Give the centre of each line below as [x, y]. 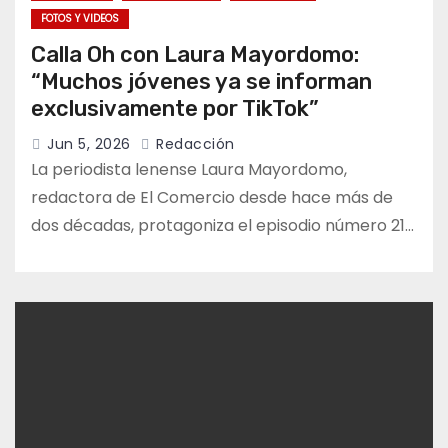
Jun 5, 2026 [89, 144]
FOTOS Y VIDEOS [80, 19]
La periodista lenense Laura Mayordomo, [189, 170]
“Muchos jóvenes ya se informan [201, 82]
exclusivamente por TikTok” [175, 109]
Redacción [193, 144]
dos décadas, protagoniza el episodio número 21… [222, 226]
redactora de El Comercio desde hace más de [212, 198]
